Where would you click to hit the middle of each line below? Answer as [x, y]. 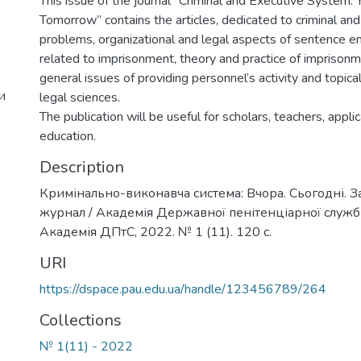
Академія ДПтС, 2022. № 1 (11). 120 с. [156, 232]
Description [82, 167]
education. [68, 136]
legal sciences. [80, 98]
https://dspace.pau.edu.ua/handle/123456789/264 [183, 289]
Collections [81, 320]
